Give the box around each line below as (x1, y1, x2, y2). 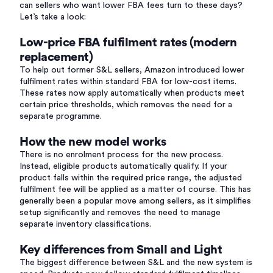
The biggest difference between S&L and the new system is (19, 258, 252, 267)
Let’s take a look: (19, 13, 86, 21)
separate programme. (19, 112, 102, 121)
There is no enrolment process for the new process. (19, 151, 223, 159)
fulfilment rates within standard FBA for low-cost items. (19, 77, 236, 86)
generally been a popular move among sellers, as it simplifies (19, 197, 251, 205)
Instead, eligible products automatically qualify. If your (19, 162, 227, 171)
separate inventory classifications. (19, 220, 151, 229)
